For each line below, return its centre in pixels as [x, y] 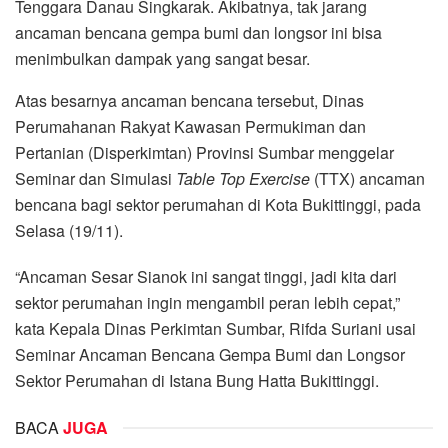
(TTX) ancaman [367, 179]
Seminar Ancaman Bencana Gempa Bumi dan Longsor [210, 355]
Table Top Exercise [243, 179]
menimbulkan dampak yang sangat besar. [162, 59]
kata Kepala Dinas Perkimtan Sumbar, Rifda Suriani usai [215, 329]
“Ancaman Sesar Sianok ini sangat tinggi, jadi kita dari [206, 277]
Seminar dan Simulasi [95, 179]
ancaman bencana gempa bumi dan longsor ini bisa [198, 33]
